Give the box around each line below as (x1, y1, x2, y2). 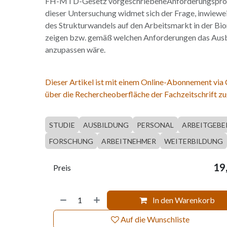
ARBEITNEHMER (101, 137, 156, 145)
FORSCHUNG (49, 137, 93, 145)
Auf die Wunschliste (121, 214, 190, 224)
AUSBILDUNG (83, 121, 129, 129)
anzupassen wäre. (45, 45, 105, 54)
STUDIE (49, 121, 75, 129)
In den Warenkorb (151, 195, 215, 205)
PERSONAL (136, 121, 174, 129)
